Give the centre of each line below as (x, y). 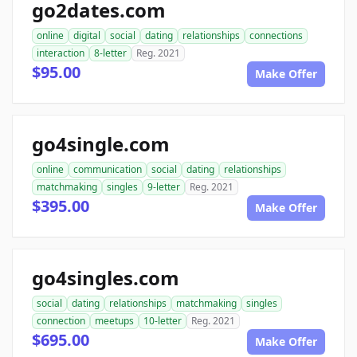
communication (108, 170)
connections (276, 36)
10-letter (163, 321)
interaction (61, 53)
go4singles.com (106, 278)
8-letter (110, 53)
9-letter (164, 187)
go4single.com (101, 144)
